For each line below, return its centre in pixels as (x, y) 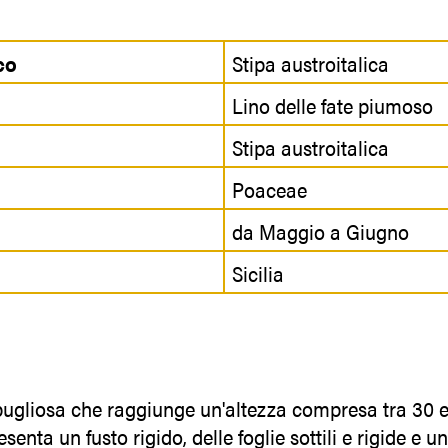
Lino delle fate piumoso (332, 104)
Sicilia (258, 272)
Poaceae (269, 188)
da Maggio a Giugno (320, 230)
